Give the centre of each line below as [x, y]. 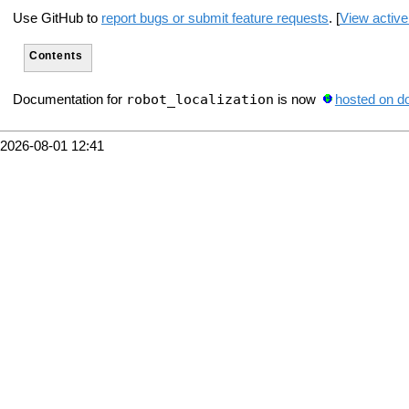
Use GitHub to [57, 18]
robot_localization [200, 99]
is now [297, 99]
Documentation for [69, 99]
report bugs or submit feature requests [215, 18]
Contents [56, 56]
